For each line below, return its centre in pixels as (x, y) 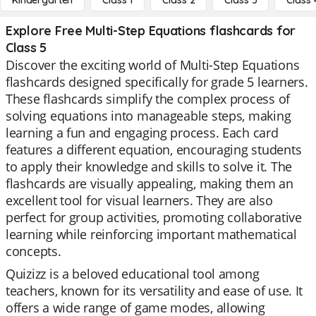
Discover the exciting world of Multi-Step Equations (153, 65)
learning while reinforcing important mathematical (151, 234)
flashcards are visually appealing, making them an (150, 183)
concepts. (34, 251)
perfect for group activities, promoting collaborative (154, 217)
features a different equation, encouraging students (154, 150)
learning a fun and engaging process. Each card (142, 133)
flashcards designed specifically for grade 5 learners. (157, 82)
